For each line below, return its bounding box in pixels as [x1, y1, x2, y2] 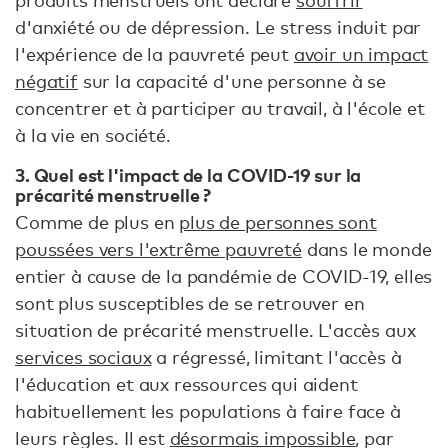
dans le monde [301, 237, 432, 260]
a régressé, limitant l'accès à [151, 345, 402, 368]
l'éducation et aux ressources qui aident [15, 372, 358, 395]
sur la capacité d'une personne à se [77, 70, 387, 93]
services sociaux [15, 345, 152, 368]
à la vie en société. [15, 124, 176, 147]
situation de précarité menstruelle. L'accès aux [15, 318, 416, 341]
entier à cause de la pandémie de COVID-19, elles [15, 264, 433, 287]
